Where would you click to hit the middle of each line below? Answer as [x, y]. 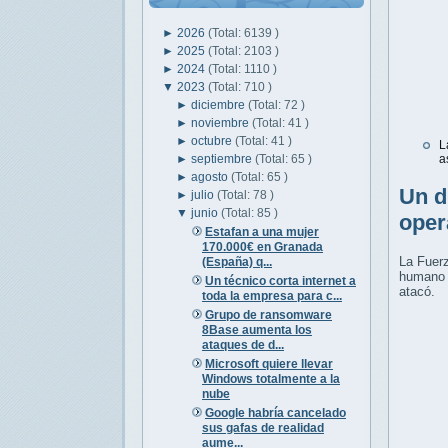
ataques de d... [242, 344]
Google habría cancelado [275, 412]
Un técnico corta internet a [280, 280]
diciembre [220, 104]
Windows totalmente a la [270, 378]
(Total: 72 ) [277, 104]
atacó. [417, 292]
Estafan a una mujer [261, 231]
